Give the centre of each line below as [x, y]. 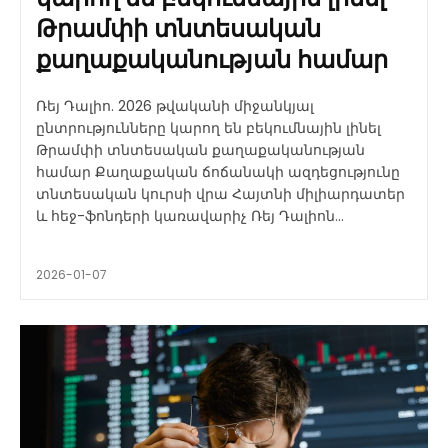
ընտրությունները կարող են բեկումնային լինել [208, 128]
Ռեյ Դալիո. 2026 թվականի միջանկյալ [175, 106]
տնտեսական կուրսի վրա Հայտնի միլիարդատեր [134, 194]
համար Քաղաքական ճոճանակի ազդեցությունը [65, 172]
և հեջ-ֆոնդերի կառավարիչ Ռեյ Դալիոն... [190, 216]
